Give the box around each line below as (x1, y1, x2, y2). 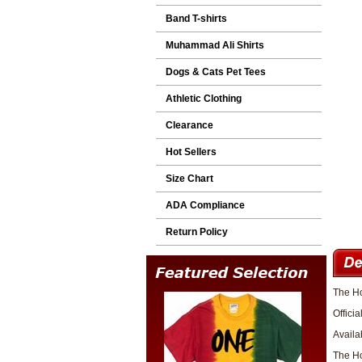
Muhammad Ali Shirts (165, 40, 264, 51)
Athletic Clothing (165, 93, 242, 104)
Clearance (165, 120, 213, 131)
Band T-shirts (165, 13, 227, 24)
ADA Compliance (165, 200, 245, 211)
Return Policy (165, 226, 228, 238)
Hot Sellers (165, 146, 217, 158)
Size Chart (165, 173, 213, 184)
